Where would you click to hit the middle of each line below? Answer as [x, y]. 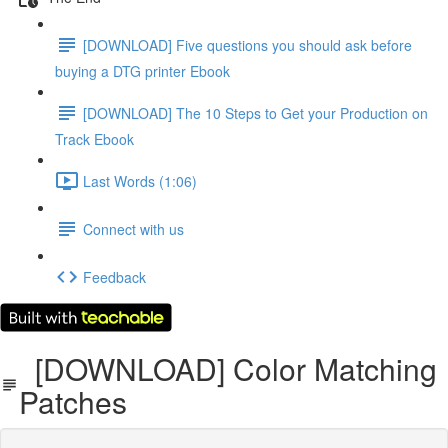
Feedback [114, 276]
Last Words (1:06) [140, 180]
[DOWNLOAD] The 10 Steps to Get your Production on [255, 112]
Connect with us [133, 228]
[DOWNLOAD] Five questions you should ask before [247, 44]
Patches [73, 401]
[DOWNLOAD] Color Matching [228, 368]
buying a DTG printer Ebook [142, 71]
